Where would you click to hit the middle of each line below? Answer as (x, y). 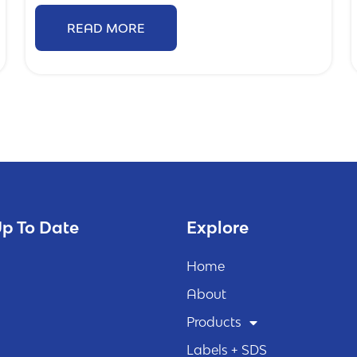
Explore (218, 227)
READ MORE (106, 28)
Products (214, 322)
